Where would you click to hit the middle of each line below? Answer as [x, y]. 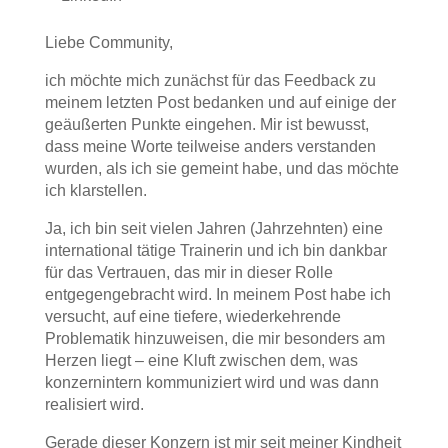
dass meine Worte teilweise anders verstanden [210, 146]
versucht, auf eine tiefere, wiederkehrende [192, 316]
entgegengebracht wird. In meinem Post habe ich [217, 294]
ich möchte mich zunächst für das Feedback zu [210, 80]
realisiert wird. [94, 404]
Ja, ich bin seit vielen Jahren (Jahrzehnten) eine [213, 228]
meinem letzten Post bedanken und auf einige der [220, 102]
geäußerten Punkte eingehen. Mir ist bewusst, [206, 124]
